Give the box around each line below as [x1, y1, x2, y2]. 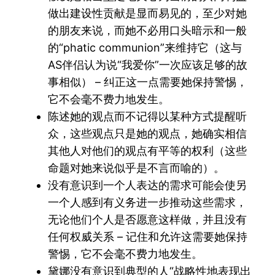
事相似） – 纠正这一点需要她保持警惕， [48, 76, 248, 89]
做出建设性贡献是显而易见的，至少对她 [48, 7, 247, 20]
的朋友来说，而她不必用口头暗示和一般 [48, 24, 247, 37]
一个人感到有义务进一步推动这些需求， [48, 196, 247, 209]
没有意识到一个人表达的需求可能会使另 [48, 179, 247, 192]
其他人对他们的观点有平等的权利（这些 [48, 144, 247, 158]
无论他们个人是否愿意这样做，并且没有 [48, 213, 247, 227]
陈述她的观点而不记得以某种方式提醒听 [48, 110, 247, 123]
